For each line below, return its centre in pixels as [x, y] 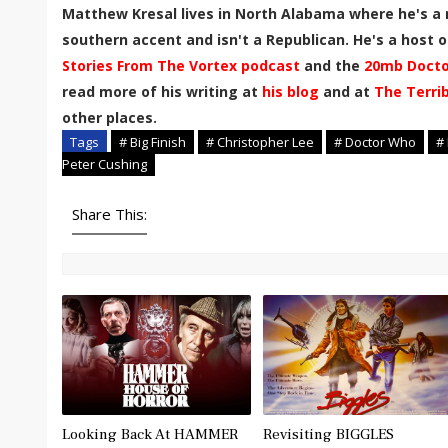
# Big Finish [152, 142]
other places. [109, 117]
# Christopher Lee [260, 142]
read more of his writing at [162, 91]
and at [346, 91]
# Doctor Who [375, 142]
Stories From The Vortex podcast [181, 65]
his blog [290, 91]
